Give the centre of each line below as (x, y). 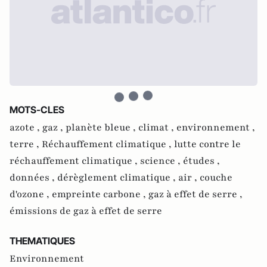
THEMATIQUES (42, 241)
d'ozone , (31, 194)
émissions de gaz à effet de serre (86, 211)
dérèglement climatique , (118, 178)
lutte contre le (207, 144)
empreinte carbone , (100, 194)
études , (201, 161)
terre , (26, 144)
